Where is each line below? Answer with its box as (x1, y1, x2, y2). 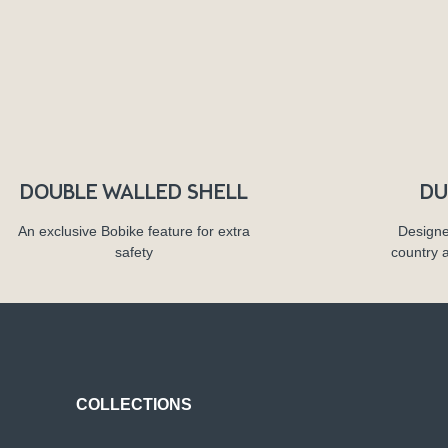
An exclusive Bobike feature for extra (18, 222, 251, 239)
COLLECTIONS (76, 395, 193, 413)
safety (115, 243, 154, 260)
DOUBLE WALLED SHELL (20, 179, 249, 204)
